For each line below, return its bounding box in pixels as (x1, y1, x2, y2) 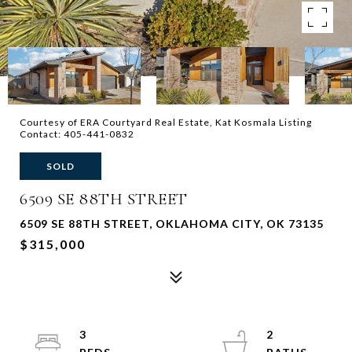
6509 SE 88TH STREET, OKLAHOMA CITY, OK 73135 (20, 217, 324, 230)
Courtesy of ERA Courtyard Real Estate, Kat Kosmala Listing (20, 116, 312, 128)
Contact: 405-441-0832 (20, 128, 137, 140)
